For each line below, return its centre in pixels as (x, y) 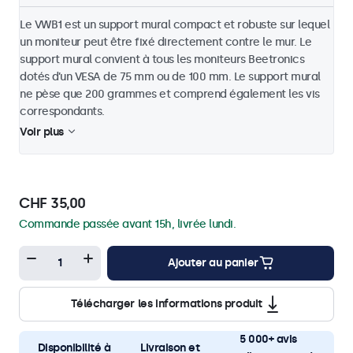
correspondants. (62, 112)
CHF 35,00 (52, 204)
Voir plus (42, 132)
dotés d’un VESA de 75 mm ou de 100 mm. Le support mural (170, 77)
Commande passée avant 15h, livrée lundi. (127, 225)
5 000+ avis (268, 340)
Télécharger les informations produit (167, 304)
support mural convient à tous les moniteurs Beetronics (162, 60)
